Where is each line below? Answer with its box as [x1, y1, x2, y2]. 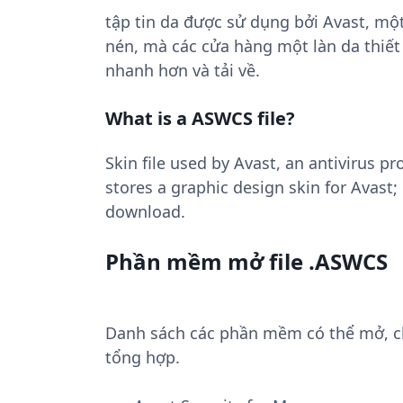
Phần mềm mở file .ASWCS [105, 246, 388, 276]
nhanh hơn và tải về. [105, 59, 260, 81]
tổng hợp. [105, 346, 180, 368]
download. [105, 201, 185, 222]
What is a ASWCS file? [105, 106, 295, 130]
